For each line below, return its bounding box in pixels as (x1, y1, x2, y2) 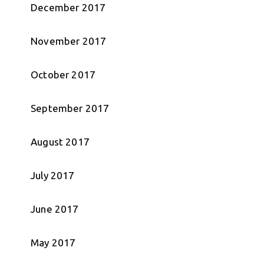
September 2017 (31, 103, 110, 114)
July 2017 (31, 170, 75, 181)
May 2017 (31, 237, 76, 249)
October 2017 (31, 69, 96, 81)
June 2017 (31, 203, 79, 215)
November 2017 (31, 35, 107, 47)
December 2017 (31, 2, 106, 14)
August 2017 (31, 136, 90, 148)
